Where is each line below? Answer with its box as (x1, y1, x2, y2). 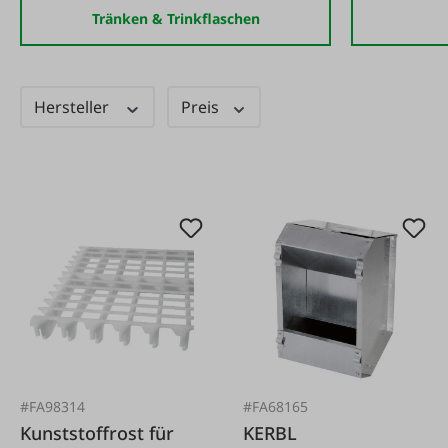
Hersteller (34, 96, 113, 118)
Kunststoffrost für (20, 420, 174, 445)
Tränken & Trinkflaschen (91, 9, 260, 28)
